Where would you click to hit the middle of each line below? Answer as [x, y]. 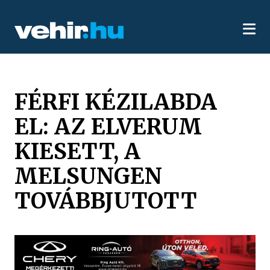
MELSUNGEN [89, 176]
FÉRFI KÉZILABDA [116, 102]
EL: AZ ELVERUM [108, 126]
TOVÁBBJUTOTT [106, 200]
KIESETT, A [78, 151]
